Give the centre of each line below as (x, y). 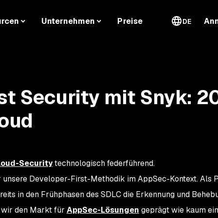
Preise (130, 21)
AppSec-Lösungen (103, 210)
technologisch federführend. (103, 163)
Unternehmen (68, 21)
